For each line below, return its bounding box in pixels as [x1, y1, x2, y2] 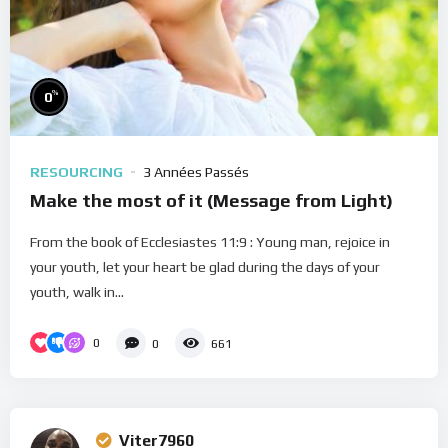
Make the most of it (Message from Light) [30, 189, 393, 211]
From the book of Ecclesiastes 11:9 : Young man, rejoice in [30, 233, 390, 250]
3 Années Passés [143, 163, 249, 180]
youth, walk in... [30, 283, 124, 300]
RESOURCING [30, 163, 123, 180]
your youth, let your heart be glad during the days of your [30, 258, 380, 275]
